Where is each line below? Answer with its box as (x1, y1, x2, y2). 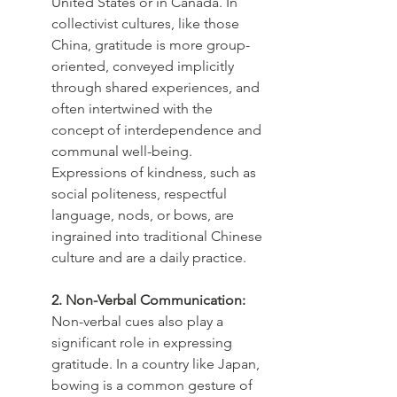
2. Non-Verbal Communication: (51, 291, 245, 308)
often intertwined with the (51, 99, 216, 117)
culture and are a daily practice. (51, 248, 246, 266)
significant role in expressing (51, 333, 236, 351)
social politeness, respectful (51, 184, 230, 202)
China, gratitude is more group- (51, 35, 250, 53)
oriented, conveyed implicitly (51, 57, 237, 74)
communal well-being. (51, 142, 196, 160)
